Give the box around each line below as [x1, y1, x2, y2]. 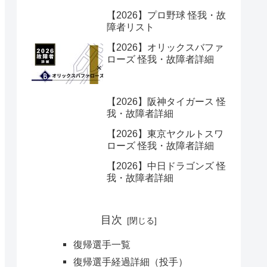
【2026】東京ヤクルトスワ [107, 129, 223, 139]
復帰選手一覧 [73, 239, 131, 250]
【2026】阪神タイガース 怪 [107, 97, 226, 107]
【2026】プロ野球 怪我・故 [107, 10, 226, 20]
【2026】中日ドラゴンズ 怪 [107, 161, 226, 172]
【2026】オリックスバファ [107, 42, 223, 52]
